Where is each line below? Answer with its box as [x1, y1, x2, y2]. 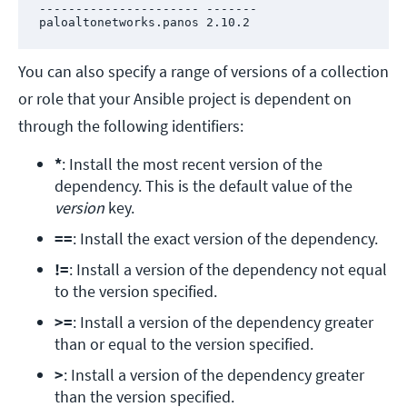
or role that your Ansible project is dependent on [18, 88, 352, 110]
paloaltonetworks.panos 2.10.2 [38, 15, 250, 29]
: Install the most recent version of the [62, 154, 323, 175]
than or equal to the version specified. [55, 333, 313, 355]
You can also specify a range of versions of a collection [18, 61, 389, 83]
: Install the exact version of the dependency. [73, 228, 378, 250]
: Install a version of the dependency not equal [69, 259, 387, 281]
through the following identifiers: [18, 115, 243, 137]
